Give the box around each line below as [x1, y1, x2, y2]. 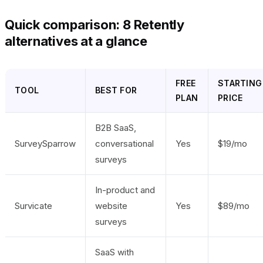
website [95, 200, 127, 211]
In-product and [95, 184, 155, 195]
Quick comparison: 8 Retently [5, 16, 184, 32]
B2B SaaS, [95, 122, 136, 133]
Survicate [15, 200, 52, 211]
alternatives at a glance [5, 33, 147, 49]
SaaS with [95, 246, 134, 258]
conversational [95, 137, 154, 149]
